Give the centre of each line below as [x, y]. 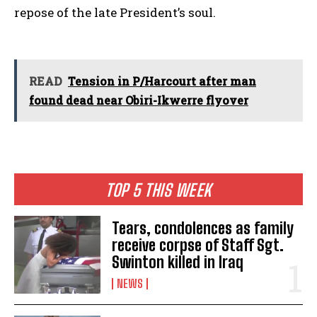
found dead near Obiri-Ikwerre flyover [139, 100]
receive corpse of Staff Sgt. [198, 246]
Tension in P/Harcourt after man [162, 81]
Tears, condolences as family [203, 229]
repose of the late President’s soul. [115, 13]
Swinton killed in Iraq [178, 263]
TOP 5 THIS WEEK [158, 190]
